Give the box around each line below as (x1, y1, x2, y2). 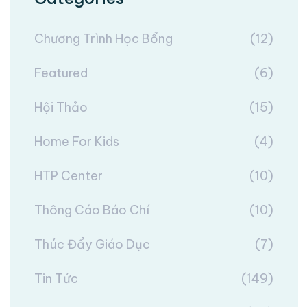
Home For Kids (34, 134, 119, 149)
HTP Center (34, 168, 103, 184)
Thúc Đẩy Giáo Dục (34, 236, 150, 252)
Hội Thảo (34, 99, 88, 115)
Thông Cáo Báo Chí (34, 202, 149, 218)
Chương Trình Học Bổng (34, 31, 173, 47)
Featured (34, 65, 88, 81)
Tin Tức (34, 271, 78, 286)
